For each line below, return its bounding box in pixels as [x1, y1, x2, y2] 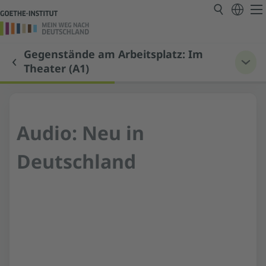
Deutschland [17, 148, 136, 178]
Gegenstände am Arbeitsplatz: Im [24, 47, 203, 63]
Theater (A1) [24, 61, 89, 77]
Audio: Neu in [17, 120, 144, 149]
